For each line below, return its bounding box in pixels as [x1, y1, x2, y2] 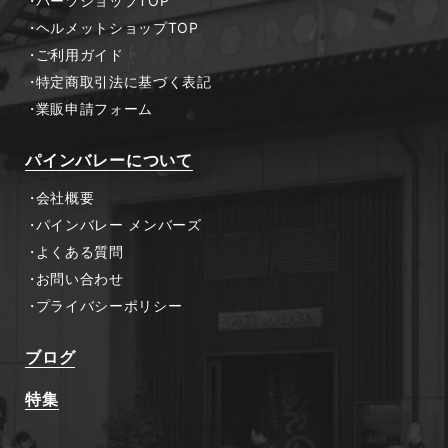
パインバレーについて [25, 150, 193, 171]
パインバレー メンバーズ [35, 216, 202, 234]
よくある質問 [35, 243, 124, 261]
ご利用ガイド [35, 46, 124, 64]
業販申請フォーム [35, 100, 154, 118]
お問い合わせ [35, 270, 124, 288]
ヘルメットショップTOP [35, 19, 199, 37]
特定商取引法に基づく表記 [35, 73, 212, 91]
